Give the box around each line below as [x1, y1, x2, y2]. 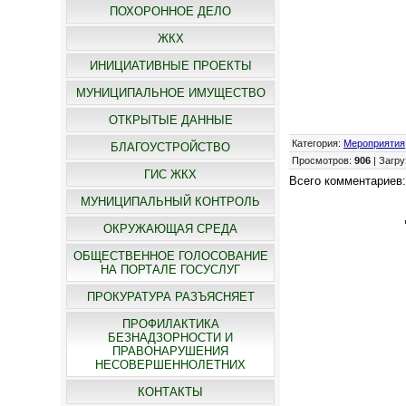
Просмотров [292, 155, 350, 167]
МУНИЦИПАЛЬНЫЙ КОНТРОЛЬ [81, 195, 261, 208]
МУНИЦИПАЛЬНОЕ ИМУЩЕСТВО [75, 86, 266, 100]
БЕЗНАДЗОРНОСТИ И [108, 331, 234, 344]
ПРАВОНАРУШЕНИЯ [112, 344, 229, 358]
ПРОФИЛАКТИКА [121, 317, 219, 331]
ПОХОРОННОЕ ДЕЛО [110, 5, 232, 18]
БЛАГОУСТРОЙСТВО [111, 140, 231, 154]
